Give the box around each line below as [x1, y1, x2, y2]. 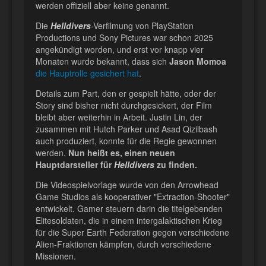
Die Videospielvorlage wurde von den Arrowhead [36, 178, 218, 191]
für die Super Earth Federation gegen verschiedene [36, 226, 229, 238]
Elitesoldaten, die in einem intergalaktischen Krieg [36, 214, 222, 226]
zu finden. [157, 158, 197, 170]
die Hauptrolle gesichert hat [36, 66, 139, 79]
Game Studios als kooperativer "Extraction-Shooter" [36, 190, 230, 202]
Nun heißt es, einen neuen [68, 146, 175, 159]
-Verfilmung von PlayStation [91, 19, 194, 31]
